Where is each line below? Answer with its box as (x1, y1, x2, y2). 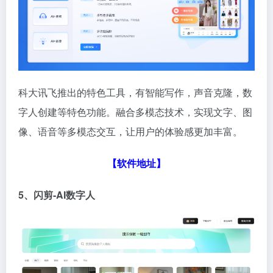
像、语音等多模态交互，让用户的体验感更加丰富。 (18, 124, 243, 138)
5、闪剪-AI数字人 (18, 187, 95, 202)
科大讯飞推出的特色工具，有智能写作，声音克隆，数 (18, 85, 252, 99)
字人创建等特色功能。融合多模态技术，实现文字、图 (18, 104, 252, 119)
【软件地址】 (107, 155, 166, 170)
